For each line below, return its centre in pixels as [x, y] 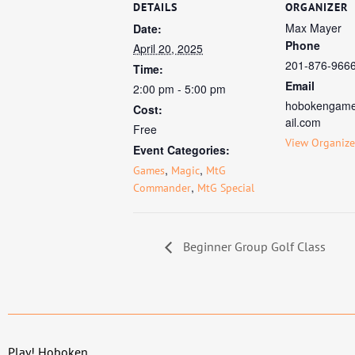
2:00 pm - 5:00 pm [179, 89]
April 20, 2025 [168, 48]
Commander [162, 188]
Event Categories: [181, 150]
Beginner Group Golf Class [253, 246]
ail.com [303, 122]
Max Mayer [313, 28]
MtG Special [226, 188]
